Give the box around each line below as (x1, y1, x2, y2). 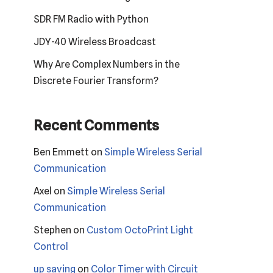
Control (34, 240, 68, 252)
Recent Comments (34, 116, 159, 134)
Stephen (34, 224, 71, 236)
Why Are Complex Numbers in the (34, 58, 180, 70)
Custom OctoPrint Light (87, 224, 193, 236)
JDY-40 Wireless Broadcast (34, 35, 156, 48)
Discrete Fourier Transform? (34, 74, 158, 87)
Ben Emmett (34, 146, 89, 158)
